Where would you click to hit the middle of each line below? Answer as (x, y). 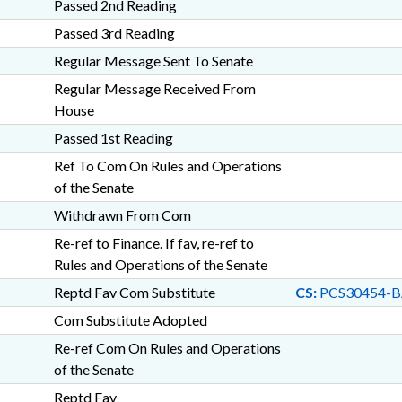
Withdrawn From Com (122, 215)
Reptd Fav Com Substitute (134, 292)
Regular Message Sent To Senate (153, 61)
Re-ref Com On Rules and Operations (167, 348)
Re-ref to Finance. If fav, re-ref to (153, 243)
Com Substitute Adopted (130, 320)
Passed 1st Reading (113, 138)
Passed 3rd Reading (114, 33)
